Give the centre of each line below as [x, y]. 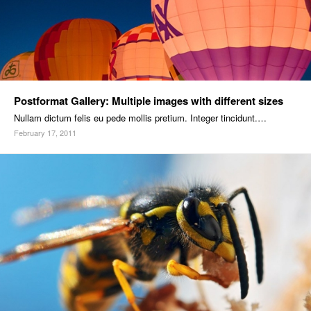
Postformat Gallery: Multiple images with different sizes [149, 101]
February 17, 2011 [45, 133]
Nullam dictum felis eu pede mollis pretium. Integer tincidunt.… [140, 118]
